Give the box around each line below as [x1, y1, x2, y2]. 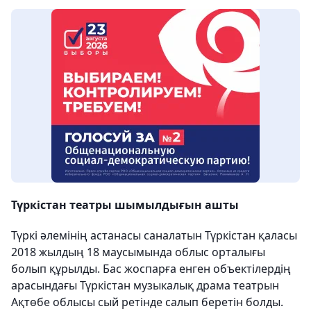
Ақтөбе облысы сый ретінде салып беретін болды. [11, 294, 283, 310]
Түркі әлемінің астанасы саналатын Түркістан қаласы [11, 227, 297, 243]
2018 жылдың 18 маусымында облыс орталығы [11, 244, 265, 260]
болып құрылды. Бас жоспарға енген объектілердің [11, 260, 291, 276]
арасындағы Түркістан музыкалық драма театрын [11, 277, 279, 293]
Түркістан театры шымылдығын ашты [11, 196, 239, 212]
